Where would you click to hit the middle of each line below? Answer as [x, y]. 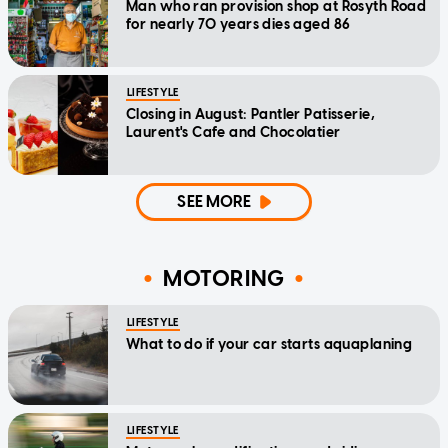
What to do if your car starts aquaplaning [269, 344]
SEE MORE [214, 201]
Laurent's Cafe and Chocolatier [233, 132]
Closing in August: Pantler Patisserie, [250, 114]
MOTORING [224, 279]
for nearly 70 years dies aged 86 [238, 24]
